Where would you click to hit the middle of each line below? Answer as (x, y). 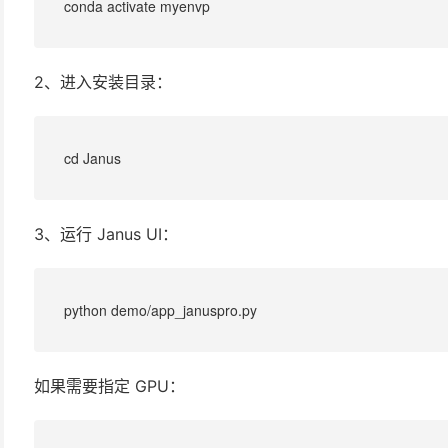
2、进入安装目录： (103, 81)
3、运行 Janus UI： (106, 233)
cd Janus (92, 157)
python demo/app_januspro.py (160, 309)
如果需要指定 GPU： (109, 385)
